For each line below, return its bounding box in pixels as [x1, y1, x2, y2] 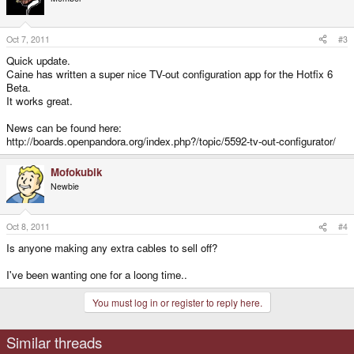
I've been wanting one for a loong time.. [6, 267, 187, 283]
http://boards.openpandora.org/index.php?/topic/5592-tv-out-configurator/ [6, 133, 336, 149]
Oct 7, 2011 [6, 32, 50, 45]
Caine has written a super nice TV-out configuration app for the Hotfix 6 [6, 66, 333, 81]
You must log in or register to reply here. [92, 296, 262, 310]
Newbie [51, 179, 79, 192]
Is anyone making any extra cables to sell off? [6, 240, 217, 256]
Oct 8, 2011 [6, 220, 50, 233]
